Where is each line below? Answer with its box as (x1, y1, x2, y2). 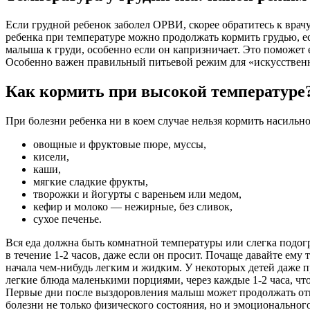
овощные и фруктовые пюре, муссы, (33, 138, 206, 150)
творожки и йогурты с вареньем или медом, (33, 188, 241, 200)
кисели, (33, 150, 69, 163)
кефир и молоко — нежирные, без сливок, (33, 200, 232, 212)
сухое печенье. (33, 212, 102, 225)
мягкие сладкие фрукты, (33, 175, 148, 188)
